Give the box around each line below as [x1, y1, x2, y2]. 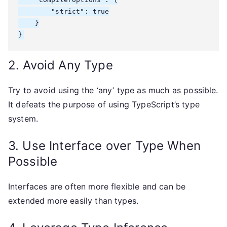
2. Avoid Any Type [8, 58, 113, 72]
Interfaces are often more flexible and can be [8, 181, 186, 192]
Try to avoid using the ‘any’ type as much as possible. [8, 85, 218, 95]
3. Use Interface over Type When [8, 138, 201, 153]
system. [8, 113, 39, 124]
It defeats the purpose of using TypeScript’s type [8, 99, 200, 109]
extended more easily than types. [8, 196, 139, 206]
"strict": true [18, 8, 109, 15]
